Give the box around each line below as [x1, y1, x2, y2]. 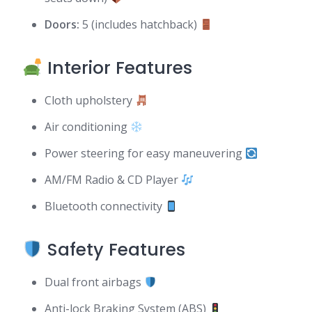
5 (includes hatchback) [79, 17, 200, 32]
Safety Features [42, 237, 185, 262]
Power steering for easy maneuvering [45, 146, 245, 161]
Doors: [45, 17, 79, 32]
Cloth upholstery [45, 93, 135, 108]
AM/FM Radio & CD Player [45, 172, 181, 187]
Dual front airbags [45, 274, 144, 290]
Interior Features [42, 56, 192, 80]
